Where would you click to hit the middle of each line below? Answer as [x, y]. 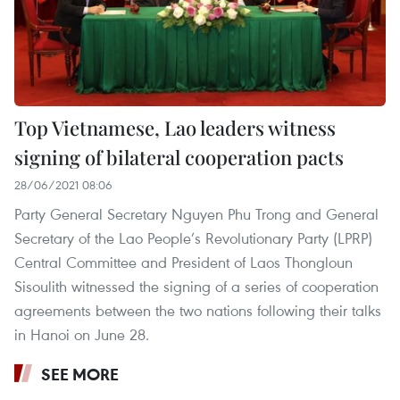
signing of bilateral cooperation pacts [179, 157]
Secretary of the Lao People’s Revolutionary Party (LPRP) [193, 238]
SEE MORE [80, 374]
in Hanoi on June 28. [82, 334]
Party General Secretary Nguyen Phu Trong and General [196, 214]
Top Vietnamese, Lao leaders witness [175, 128]
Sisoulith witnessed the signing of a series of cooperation [196, 286]
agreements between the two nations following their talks [198, 310]
